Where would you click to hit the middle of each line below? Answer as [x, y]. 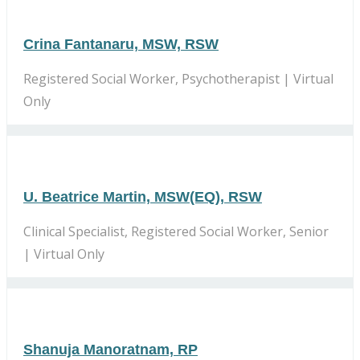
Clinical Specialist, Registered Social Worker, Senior [176, 231]
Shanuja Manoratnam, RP [110, 349]
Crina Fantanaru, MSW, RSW [121, 44]
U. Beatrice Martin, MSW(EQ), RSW [143, 196]
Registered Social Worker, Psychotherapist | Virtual [178, 78]
